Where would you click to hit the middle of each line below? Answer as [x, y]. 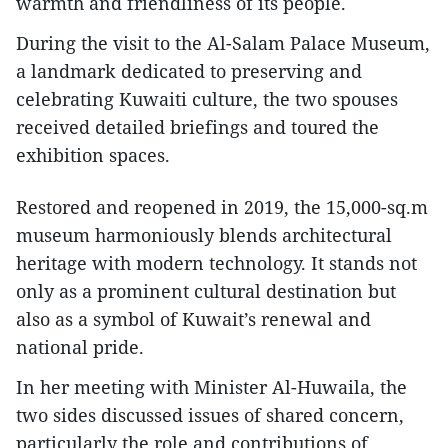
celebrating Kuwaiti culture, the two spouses [207, 99]
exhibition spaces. [93, 155]
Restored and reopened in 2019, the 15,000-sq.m [222, 207]
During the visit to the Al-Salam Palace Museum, [223, 43]
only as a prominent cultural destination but [206, 291]
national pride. [80, 347]
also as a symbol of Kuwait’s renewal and [193, 319]
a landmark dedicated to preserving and [189, 71]
